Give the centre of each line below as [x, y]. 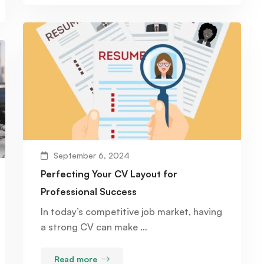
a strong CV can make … [94, 227]
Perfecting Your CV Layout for [109, 174]
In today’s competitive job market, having [131, 212]
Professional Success [89, 192]
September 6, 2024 [92, 156]
